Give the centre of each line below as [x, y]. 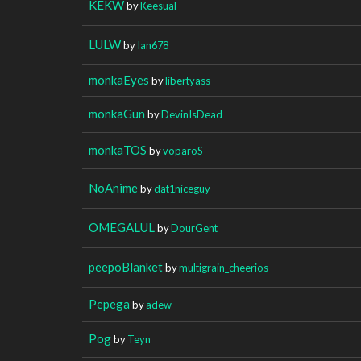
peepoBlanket [126, 266]
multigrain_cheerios [224, 267]
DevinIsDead [192, 114]
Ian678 [153, 45]
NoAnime [113, 187]
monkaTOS [118, 149]
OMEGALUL [122, 227]
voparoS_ [185, 150]
